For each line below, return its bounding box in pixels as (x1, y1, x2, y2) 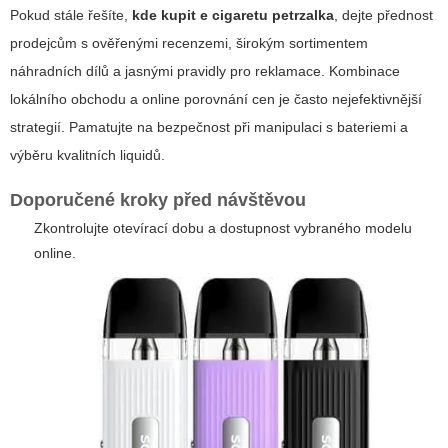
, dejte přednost (334, 6, 433, 23)
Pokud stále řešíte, (10, 6, 132, 23)
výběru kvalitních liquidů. (10, 146, 165, 163)
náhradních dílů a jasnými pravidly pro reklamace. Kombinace (10, 62, 400, 79)
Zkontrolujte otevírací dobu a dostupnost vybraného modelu (34, 219, 412, 236)
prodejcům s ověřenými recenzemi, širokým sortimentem (10, 34, 368, 51)
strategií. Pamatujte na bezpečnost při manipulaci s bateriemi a (10, 118, 408, 135)
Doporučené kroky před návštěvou (10, 189, 306, 210)
